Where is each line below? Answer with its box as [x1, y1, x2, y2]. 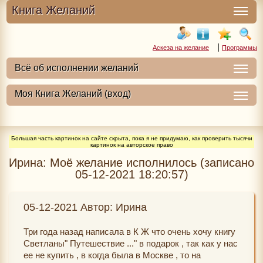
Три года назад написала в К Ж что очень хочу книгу [23, 227, 235, 237]
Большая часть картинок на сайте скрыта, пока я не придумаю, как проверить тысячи [11, 135, 252, 141]
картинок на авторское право [90, 141, 173, 148]
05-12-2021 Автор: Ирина [23, 201, 147, 213]
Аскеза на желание [153, 44, 209, 51]
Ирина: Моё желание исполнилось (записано [9, 156, 254, 169]
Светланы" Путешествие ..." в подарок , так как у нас [23, 238, 238, 248]
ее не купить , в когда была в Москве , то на [23, 250, 201, 260]
